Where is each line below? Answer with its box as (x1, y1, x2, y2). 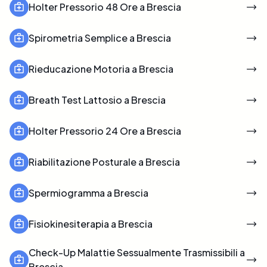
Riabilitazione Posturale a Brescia (29, 155, 180, 168)
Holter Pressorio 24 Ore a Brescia (29, 124, 181, 137)
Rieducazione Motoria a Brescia (29, 62, 173, 75)
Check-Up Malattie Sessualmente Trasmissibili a (29, 246, 245, 259)
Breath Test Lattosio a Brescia (29, 93, 166, 106)
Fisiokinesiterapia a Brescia (29, 217, 153, 230)
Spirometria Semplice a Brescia (29, 31, 171, 44)
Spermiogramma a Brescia (29, 186, 148, 199)
